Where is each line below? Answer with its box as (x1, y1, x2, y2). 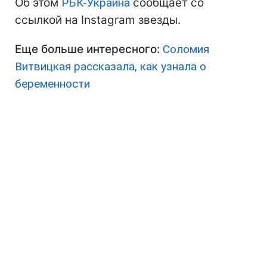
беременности (15, 77, 90, 91)
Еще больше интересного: (15, 42, 160, 57)
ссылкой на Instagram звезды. (15, 13, 181, 27)
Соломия (163, 42, 209, 57)
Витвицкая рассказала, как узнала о (15, 60, 206, 74)
